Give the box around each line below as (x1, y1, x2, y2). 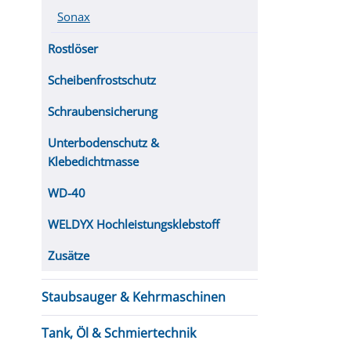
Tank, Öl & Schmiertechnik (42, 324, 196, 342)
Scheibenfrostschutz (48, 72, 156, 88)
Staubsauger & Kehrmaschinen (42, 288, 226, 306)
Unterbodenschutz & (48, 135, 159, 150)
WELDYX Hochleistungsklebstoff (48, 216, 219, 232)
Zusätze (48, 248, 89, 263)
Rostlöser (48, 41, 98, 56)
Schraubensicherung (48, 103, 157, 119)
